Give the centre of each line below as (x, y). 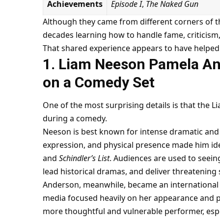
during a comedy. (75, 118)
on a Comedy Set (98, 82)
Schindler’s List (84, 158)
